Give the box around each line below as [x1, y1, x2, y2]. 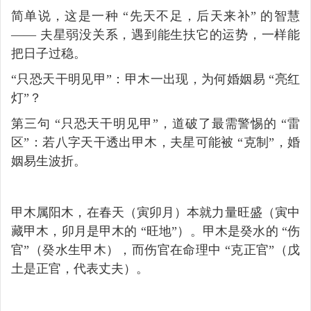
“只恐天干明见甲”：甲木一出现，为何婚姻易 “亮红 [11, 72, 300, 86]
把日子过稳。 [11, 46, 86, 60]
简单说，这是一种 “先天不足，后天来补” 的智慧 [11, 8, 300, 23]
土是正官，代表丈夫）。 [11, 261, 149, 276]
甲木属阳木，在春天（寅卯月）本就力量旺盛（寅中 [11, 205, 300, 219]
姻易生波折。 [11, 153, 86, 168]
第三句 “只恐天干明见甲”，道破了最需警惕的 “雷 [11, 116, 300, 131]
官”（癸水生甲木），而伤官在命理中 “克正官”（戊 [11, 242, 300, 257]
